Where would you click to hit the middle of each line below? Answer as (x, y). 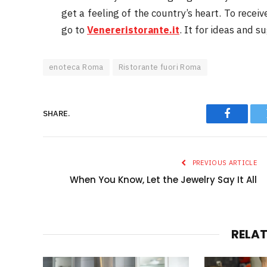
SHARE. (56, 114)
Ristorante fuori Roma (160, 67)
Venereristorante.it (133, 30)
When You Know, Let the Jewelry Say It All (163, 179)
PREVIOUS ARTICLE (223, 162)
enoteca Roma (76, 67)
